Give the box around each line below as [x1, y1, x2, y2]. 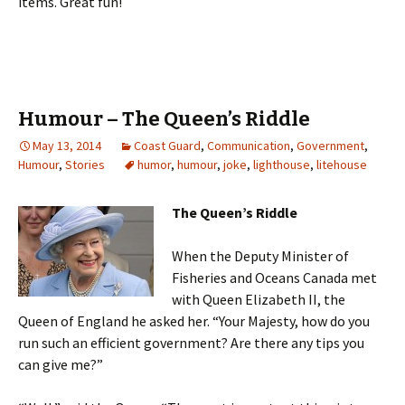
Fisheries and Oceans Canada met [172, 268, 377, 287]
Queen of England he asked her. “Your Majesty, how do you [18, 312, 370, 331]
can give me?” [18, 355, 103, 374]
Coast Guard [134, 137, 201, 155]
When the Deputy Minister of [172, 247, 349, 266]
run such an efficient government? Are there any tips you [18, 334, 364, 353]
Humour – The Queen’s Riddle [18, 107, 310, 132]
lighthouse [253, 156, 310, 174]
